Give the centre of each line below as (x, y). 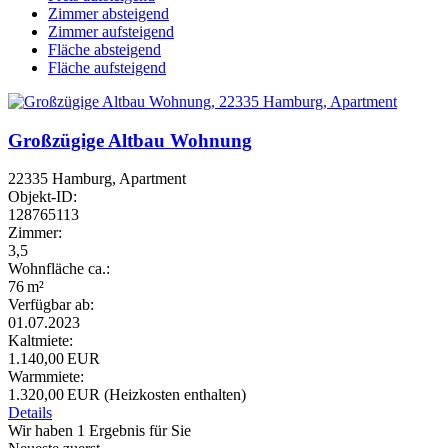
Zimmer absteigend (108, 13)
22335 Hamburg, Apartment (97, 179)
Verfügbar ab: (51, 305)
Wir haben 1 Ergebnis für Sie (99, 431)
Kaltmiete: (40, 341)
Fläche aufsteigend (107, 67)
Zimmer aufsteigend (111, 31)
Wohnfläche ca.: (59, 269)
